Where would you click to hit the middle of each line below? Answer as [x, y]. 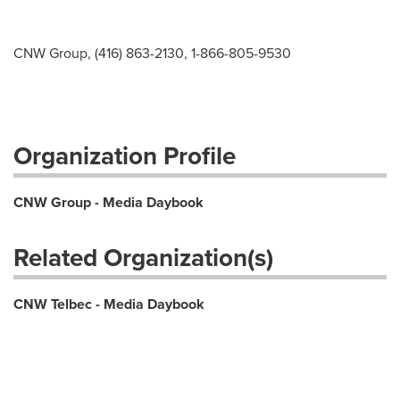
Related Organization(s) [143, 257]
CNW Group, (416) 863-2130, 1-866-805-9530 [152, 53]
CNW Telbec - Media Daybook [109, 304]
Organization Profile [125, 155]
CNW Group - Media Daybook [108, 202]
